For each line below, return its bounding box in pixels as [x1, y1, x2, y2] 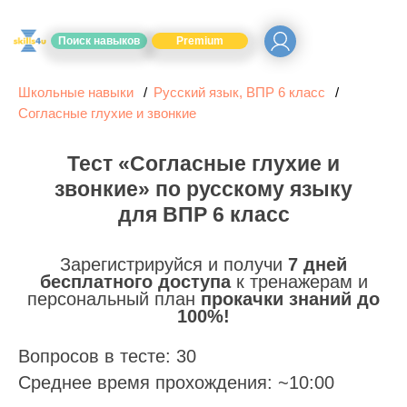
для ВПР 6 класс [117, 203, 290, 226]
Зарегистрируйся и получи [60, 254, 288, 274]
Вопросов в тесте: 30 [18, 346, 196, 366]
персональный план [27, 289, 201, 309]
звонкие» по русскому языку [55, 177, 352, 201]
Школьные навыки [18, 84, 134, 100]
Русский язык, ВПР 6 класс [154, 84, 325, 100]
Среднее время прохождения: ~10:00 [18, 372, 334, 392]
